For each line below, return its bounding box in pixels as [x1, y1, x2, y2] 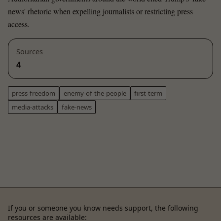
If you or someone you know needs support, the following [8, 203, 198, 213]
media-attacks [12, 103, 54, 112]
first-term [134, 88, 162, 98]
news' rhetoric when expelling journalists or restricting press [8, 6, 193, 17]
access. [8, 19, 30, 30]
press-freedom [12, 88, 56, 98]
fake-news [61, 103, 92, 112]
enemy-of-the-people [63, 88, 126, 98]
